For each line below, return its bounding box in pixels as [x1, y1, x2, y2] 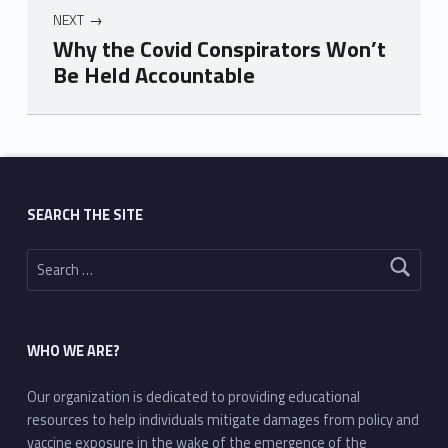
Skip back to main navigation [25, 106, 97, 131]
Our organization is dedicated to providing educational [26, 386, 360, 409]
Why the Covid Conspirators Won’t [52, 32, 386, 67]
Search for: [25, 238, 48, 261]
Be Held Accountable [52, 58, 255, 93]
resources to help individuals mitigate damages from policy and [26, 409, 419, 432]
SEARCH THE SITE [26, 203, 143, 226]
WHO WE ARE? [26, 340, 120, 363]
